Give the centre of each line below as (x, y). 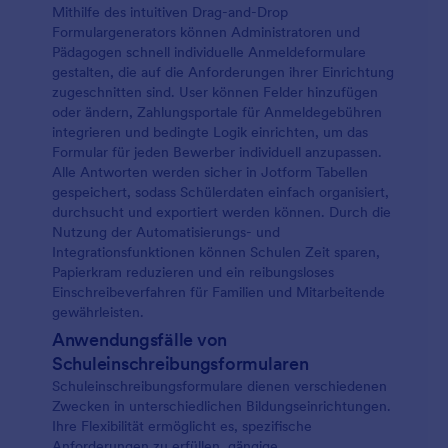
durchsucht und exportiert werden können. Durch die (221, 212)
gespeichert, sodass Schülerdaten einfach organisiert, (220, 192)
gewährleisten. (98, 312)
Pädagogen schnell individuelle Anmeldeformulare (209, 52)
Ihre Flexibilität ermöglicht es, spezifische (182, 426)
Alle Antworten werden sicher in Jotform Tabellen (210, 172)
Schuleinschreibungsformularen (180, 363)
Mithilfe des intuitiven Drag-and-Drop (170, 12)
